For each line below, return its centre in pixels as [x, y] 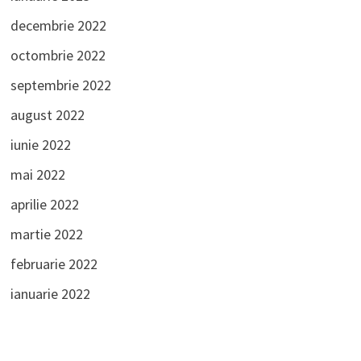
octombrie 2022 [58, 56]
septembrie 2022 [60, 85]
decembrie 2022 [58, 26]
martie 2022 [46, 234]
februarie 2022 [54, 264]
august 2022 [47, 115]
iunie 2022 [40, 145]
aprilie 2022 [44, 205]
